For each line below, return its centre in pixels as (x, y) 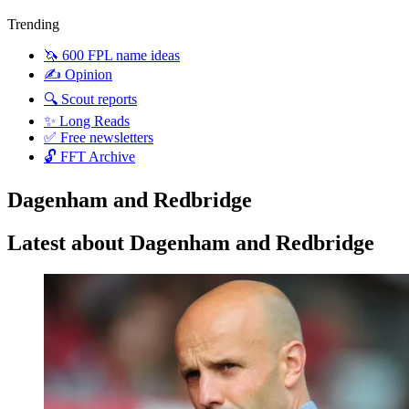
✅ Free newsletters (99, 137)
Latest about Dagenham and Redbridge (191, 243)
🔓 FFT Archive (89, 156)
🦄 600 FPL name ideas (112, 55)
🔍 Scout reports (90, 99)
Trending (33, 24)
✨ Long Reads (87, 121)
